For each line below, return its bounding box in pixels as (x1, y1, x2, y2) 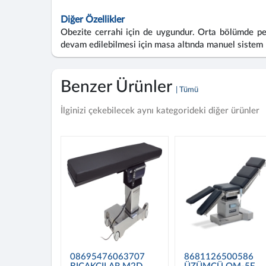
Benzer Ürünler (61, 78, 176, 95)
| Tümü (176, 86, 198, 94)
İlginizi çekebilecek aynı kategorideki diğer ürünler (61, 106, 259, 115)
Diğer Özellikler (61, 15, 125, 24)
